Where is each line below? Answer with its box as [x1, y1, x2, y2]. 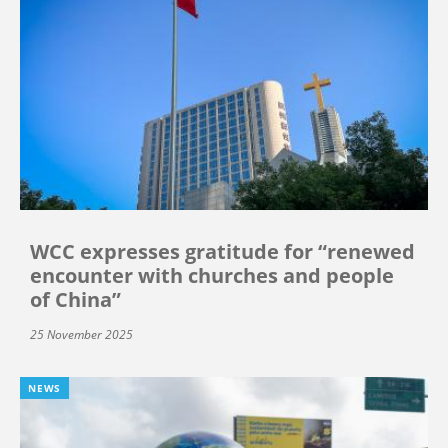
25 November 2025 [30, 326, 133, 344]
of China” [30, 286, 121, 314]
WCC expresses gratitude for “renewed [30, 238, 415, 266]
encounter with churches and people [30, 262, 394, 290]
